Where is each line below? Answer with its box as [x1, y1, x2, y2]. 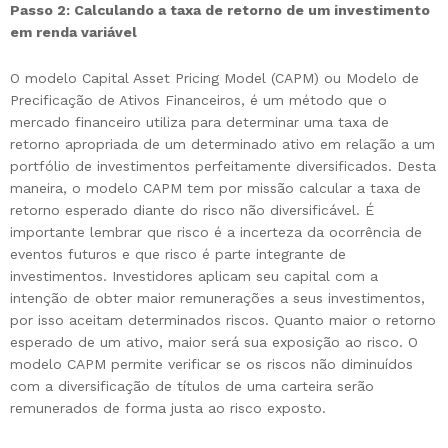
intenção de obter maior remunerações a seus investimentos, [10, 289, 425, 306]
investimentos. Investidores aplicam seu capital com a [10, 267, 378, 284]
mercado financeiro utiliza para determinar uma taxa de [10, 113, 389, 130]
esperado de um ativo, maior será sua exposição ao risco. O [10, 333, 418, 350]
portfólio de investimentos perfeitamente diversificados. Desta [10, 157, 436, 174]
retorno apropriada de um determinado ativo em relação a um [10, 135, 435, 152]
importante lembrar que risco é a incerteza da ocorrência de [10, 223, 422, 240]
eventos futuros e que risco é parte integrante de [10, 245, 346, 262]
